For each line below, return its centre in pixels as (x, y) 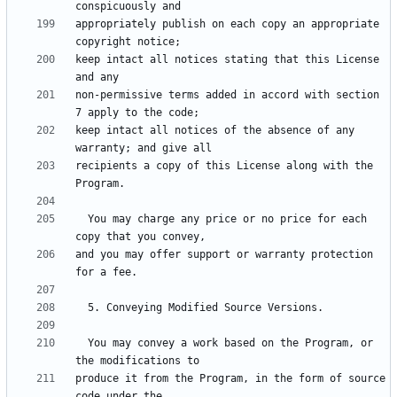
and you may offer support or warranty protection (224, 255)
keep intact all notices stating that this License (227, 60)
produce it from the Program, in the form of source (230, 379)
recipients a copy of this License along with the (224, 166)
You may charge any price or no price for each (82, 219)
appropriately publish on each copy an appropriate (227, 24)
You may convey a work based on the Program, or (82, 343)
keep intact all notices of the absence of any (215, 131)
